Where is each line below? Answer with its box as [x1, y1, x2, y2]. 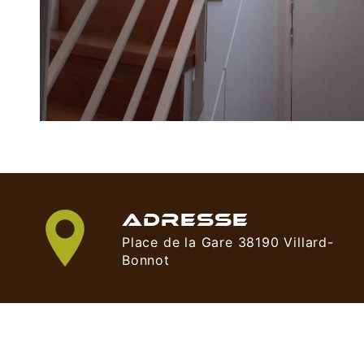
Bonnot [122, 252, 170, 269]
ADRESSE [122, 209, 249, 232]
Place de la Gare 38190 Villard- [122, 234, 334, 251]
